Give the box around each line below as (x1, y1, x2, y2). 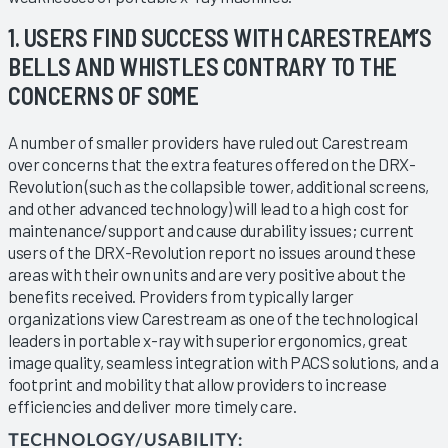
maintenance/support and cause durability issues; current (8, 219, 414, 240)
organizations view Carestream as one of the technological (8, 307, 418, 328)
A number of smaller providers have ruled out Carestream (8, 131, 408, 152)
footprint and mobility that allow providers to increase (8, 373, 387, 394)
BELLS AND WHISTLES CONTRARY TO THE (8, 51, 397, 81)
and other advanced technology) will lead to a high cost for (8, 197, 409, 218)
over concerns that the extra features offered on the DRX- (8, 153, 416, 174)
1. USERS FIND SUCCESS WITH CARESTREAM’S (8, 22, 432, 52)
